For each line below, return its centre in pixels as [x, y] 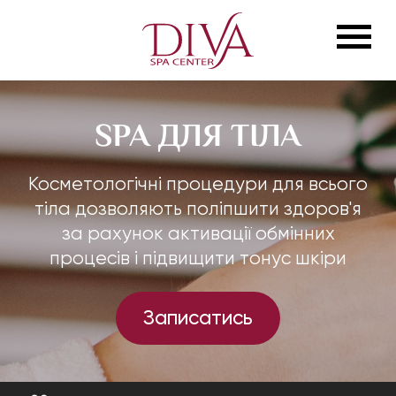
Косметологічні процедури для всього [198, 184]
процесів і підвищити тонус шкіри [198, 258]
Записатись [198, 317]
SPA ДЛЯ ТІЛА [198, 135]
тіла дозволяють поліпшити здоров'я [198, 209]
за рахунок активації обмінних [198, 233]
